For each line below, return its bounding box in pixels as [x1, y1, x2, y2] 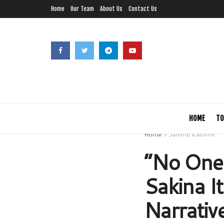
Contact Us [128, 5, 157, 12]
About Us [100, 5, 122, 12]
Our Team [70, 5, 94, 12]
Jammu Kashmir [169, 130, 215, 138]
